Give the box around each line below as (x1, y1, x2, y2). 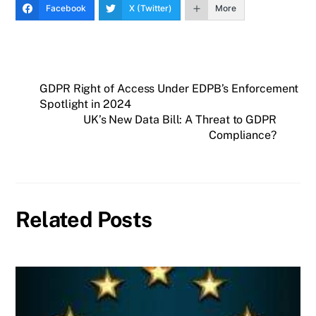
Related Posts (16, 206, 152, 232)
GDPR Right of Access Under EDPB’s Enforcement (39, 81, 299, 95)
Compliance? (208, 128, 276, 142)
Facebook (46, 2, 87, 13)
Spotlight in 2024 (39, 97, 131, 111)
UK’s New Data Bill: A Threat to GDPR (83, 112, 276, 126)
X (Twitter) (129, 2, 173, 13)
